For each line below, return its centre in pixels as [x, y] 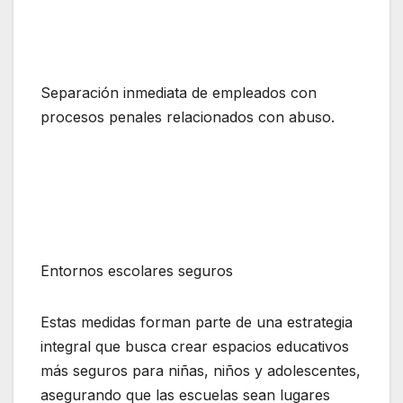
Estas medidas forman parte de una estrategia [197, 322]
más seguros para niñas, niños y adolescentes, [201, 371]
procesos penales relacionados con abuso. [188, 117]
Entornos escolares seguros [137, 271]
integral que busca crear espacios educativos [195, 347]
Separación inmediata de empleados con [179, 93]
